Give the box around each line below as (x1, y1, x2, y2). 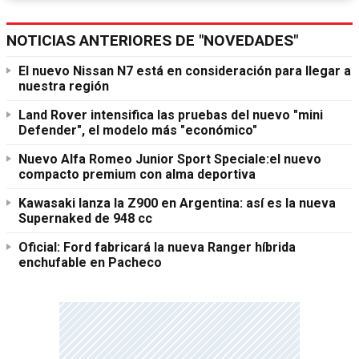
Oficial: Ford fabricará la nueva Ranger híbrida (18, 240, 296, 256)
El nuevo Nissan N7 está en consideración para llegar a (18, 63, 351, 79)
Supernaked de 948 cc (18, 211, 152, 227)
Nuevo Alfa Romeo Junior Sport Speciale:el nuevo (18, 151, 321, 167)
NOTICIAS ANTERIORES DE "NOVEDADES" (6, 31, 298, 50)
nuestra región (18, 79, 109, 95)
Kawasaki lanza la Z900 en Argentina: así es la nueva (18, 196, 336, 212)
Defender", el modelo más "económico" (18, 123, 257, 139)
